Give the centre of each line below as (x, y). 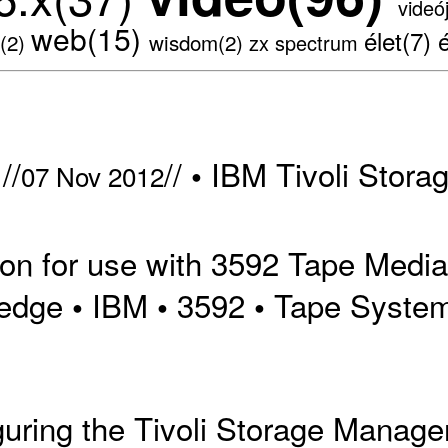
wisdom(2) (199, 41)
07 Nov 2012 (92, 175)
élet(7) (401, 40)
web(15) (90, 38)
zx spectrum (306, 42)
